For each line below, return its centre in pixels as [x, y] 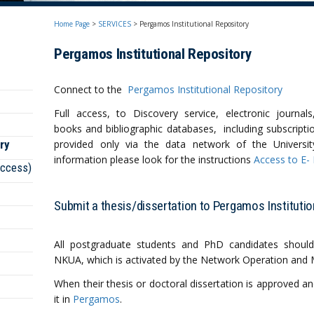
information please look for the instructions [154, 159]
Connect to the [91, 89]
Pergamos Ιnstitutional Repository [153, 54]
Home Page [72, 24]
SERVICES [115, 24]
